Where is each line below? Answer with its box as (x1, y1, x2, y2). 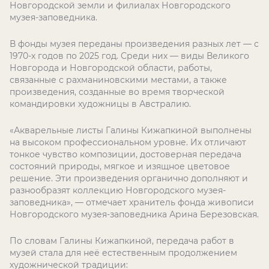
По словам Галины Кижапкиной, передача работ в (10, 235, 234, 246)
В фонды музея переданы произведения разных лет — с (10, 38, 259, 49)
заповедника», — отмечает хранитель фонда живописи (10, 197, 254, 208)
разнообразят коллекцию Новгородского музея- (10, 185, 226, 196)
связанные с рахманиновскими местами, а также (10, 74, 227, 85)
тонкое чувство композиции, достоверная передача (10, 149, 241, 160)
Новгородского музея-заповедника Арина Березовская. (10, 209, 259, 220)
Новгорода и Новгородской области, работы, (10, 62, 212, 73)
